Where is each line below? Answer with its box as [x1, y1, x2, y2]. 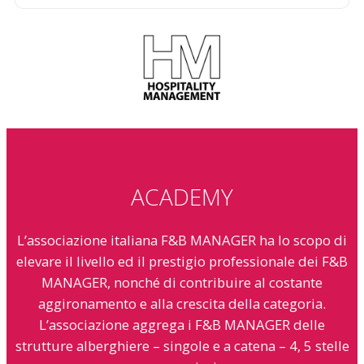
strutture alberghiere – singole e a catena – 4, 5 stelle [15, 336, 349, 355]
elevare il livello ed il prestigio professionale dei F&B [16, 251, 348, 271]
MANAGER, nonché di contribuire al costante [41, 272, 323, 292]
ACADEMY [131, 181, 233, 213]
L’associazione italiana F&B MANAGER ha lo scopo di [17, 230, 347, 249]
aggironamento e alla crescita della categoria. [38, 293, 326, 313]
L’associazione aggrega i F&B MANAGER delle [39, 314, 325, 334]
